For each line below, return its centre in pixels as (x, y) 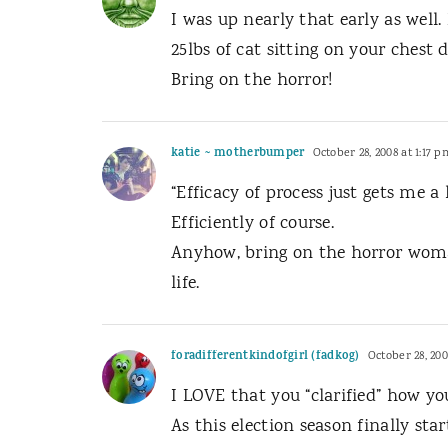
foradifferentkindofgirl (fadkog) (265, 357)
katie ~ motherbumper (238, 154)
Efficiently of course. (252, 224)
